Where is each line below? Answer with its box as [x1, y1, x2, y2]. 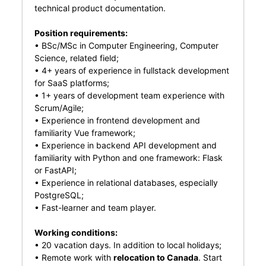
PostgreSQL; [34, 190, 84, 200]
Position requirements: [34, 28, 128, 38]
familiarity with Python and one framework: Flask [34, 153, 223, 163]
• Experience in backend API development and [34, 140, 217, 150]
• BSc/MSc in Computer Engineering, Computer [34, 40, 218, 50]
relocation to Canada [113, 252, 198, 262]
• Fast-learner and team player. [34, 202, 156, 213]
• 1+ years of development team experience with [34, 90, 224, 100]
